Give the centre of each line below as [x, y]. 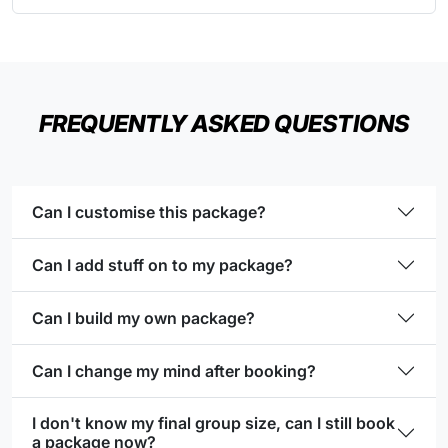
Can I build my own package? [143, 317]
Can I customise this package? [149, 211]
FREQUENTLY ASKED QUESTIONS [224, 124]
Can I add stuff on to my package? [162, 264]
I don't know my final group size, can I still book [213, 423]
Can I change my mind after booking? [174, 370]
